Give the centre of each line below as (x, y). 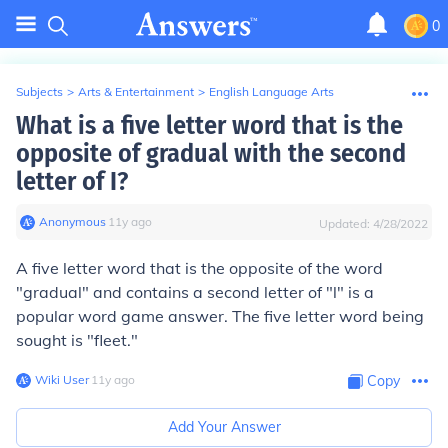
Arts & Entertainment (136, 91)
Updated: (346, 223)
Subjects (39, 91)
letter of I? (72, 181)
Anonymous (72, 221)
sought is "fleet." (77, 340)
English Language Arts (271, 91)
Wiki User (62, 379)
